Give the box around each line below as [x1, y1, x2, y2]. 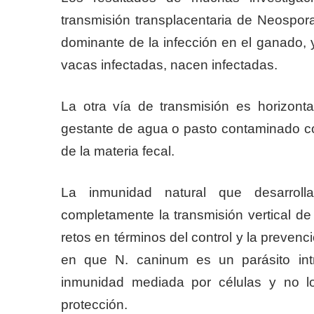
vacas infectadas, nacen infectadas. [61, 57, 278, 73]
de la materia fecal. [61, 144, 175, 159]
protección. [61, 297, 128, 313]
